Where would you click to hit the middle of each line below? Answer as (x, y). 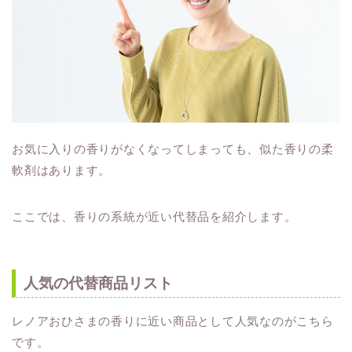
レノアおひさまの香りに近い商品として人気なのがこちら (173, 321)
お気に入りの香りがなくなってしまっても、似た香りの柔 (173, 148)
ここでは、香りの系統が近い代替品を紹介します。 (154, 216)
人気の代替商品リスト (98, 284)
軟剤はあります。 (62, 170)
